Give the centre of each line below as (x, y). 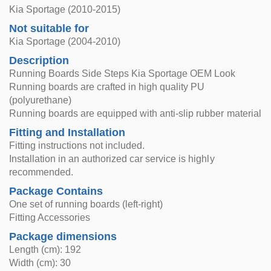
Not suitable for (49, 28)
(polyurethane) (41, 100)
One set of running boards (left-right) (86, 204)
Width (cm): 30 (40, 263)
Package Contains (56, 191)
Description (39, 60)
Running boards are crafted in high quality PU (107, 87)
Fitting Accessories (50, 217)
